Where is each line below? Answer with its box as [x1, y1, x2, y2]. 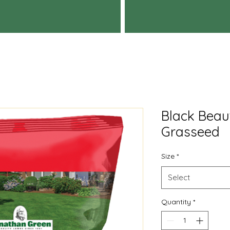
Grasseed [161, 123, 220, 140]
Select [168, 172, 190, 182]
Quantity [161, 197, 191, 206]
